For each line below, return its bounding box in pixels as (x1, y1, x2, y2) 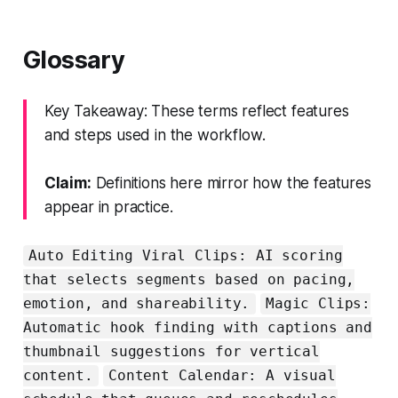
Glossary (22, 44, 125, 75)
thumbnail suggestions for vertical (22, 343, 320, 361)
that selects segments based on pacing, (22, 271, 355, 289)
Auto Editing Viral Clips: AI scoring (28, 247, 344, 265)
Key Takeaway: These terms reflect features (44, 101, 349, 120)
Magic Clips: (266, 295, 371, 313)
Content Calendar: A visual (108, 367, 336, 385)
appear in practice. (44, 197, 173, 216)
